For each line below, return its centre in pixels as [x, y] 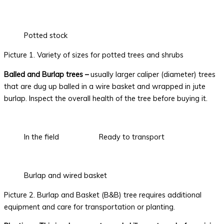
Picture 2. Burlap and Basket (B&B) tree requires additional [103, 194]
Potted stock [46, 35]
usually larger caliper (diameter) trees [153, 74]
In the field [41, 136]
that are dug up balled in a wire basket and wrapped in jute [105, 86]
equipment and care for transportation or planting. [89, 206]
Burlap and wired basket [65, 175]
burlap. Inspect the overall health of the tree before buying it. [106, 98]
